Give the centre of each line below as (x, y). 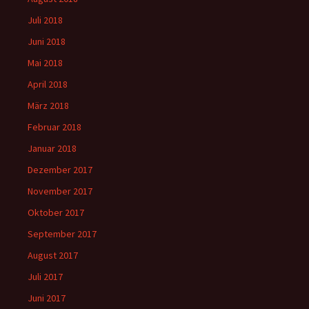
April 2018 (48, 84)
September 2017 (62, 234)
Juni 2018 (47, 42)
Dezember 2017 (60, 170)
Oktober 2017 (56, 213)
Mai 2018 (45, 63)
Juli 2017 (45, 277)
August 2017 (53, 256)
